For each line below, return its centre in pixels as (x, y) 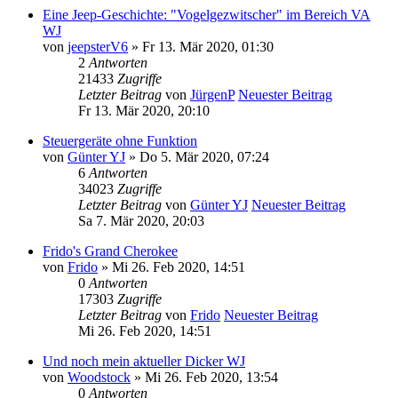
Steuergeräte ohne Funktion (120, 140)
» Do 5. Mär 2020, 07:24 (197, 156)
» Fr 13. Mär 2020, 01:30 (201, 46)
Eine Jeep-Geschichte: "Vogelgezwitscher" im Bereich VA (207, 14)
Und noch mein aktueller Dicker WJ (144, 361)
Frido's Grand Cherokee (110, 251)
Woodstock (99, 377)
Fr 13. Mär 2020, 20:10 (144, 110)
